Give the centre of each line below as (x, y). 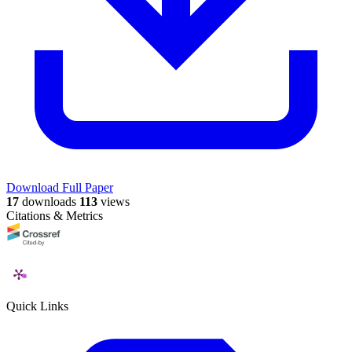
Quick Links (37, 306)
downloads (48, 201)
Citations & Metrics (55, 215)
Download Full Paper (60, 187)
